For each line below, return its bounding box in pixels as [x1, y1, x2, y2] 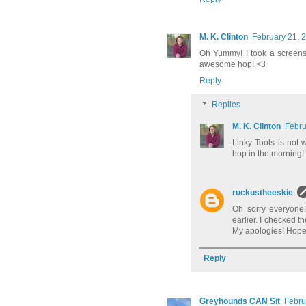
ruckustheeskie [232, 188, 293, 198]
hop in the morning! [232, 149, 304, 159]
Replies [212, 100, 241, 110]
